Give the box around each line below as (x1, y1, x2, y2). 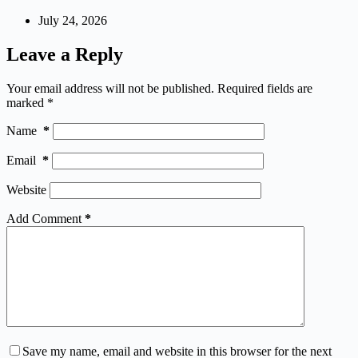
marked (6, 95, 47, 109)
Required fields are (217, 81, 312, 95)
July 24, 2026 (38, 14, 107, 28)
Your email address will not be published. (6, 81, 214, 95)
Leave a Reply (6, 44, 123, 66)
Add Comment (6, 211, 82, 225)
